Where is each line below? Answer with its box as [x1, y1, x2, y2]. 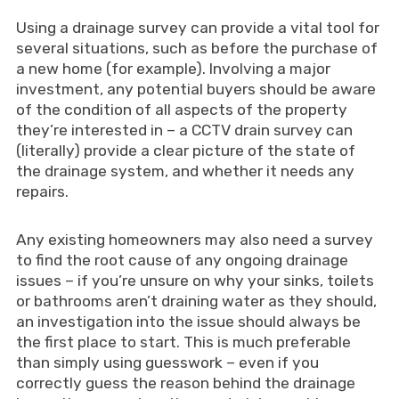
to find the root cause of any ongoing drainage [15, 251, 348, 269]
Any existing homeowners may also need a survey [15, 231, 373, 248]
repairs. [15, 183, 69, 200]
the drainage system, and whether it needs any [15, 162, 354, 180]
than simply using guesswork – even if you [15, 354, 319, 371]
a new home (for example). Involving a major [15, 60, 330, 77]
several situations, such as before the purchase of [15, 39, 378, 57]
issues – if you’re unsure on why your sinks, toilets [15, 272, 374, 289]
